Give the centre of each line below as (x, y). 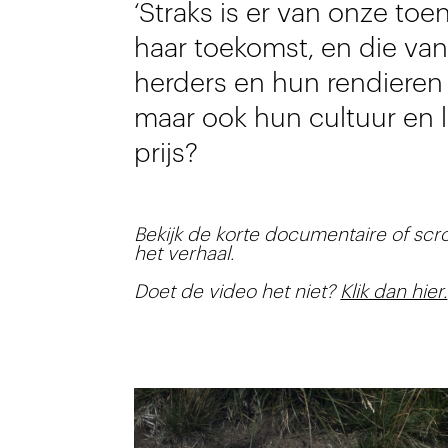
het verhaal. (184, 254)
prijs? (166, 154)
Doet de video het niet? (237, 292)
